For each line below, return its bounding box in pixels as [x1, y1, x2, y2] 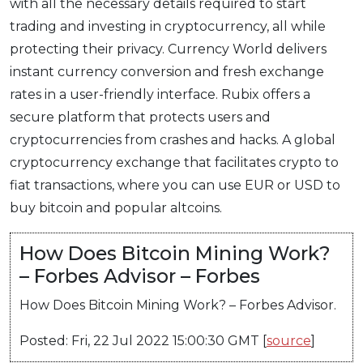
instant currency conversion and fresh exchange [10, 64, 324, 80]
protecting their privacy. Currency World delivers [10, 41, 327, 58]
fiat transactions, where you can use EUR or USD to [10, 177, 340, 194]
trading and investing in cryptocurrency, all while [10, 19, 326, 35]
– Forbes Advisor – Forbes [19, 264, 260, 288]
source [267, 333, 311, 349]
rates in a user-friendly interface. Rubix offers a [10, 87, 310, 103]
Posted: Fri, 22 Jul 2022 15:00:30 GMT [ [19, 333, 267, 349]
